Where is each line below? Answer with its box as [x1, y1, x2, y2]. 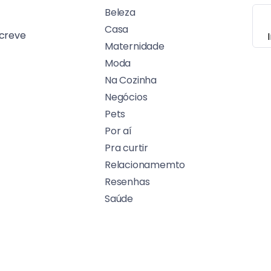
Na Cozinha [105, 73, 157, 87]
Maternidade [105, 39, 165, 53]
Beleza [105, 5, 135, 19]
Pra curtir [105, 140, 148, 155]
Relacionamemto [105, 157, 186, 172]
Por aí [105, 123, 132, 138]
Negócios [105, 90, 148, 104]
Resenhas [105, 174, 150, 189]
